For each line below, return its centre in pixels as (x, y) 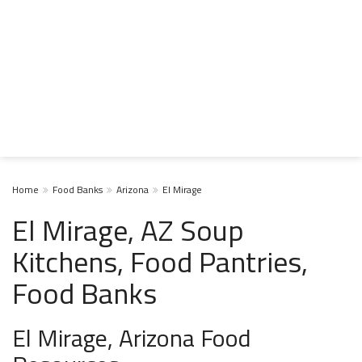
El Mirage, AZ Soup (128, 230)
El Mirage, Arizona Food (132, 338)
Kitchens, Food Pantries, (160, 261)
